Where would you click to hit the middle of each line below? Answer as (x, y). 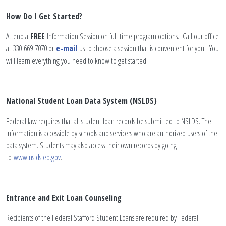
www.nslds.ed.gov (37, 157)
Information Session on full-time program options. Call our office (132, 36)
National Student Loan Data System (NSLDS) (81, 101)
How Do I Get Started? (44, 16)
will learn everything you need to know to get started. (77, 61)
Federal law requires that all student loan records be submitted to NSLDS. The (109, 121)
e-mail (67, 48)
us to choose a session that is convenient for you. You (148, 48)
